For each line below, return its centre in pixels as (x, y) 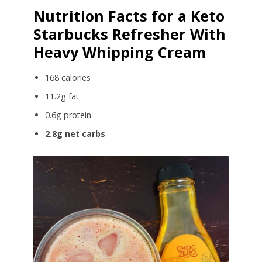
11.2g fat (62, 96)
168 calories (68, 77)
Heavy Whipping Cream (119, 52)
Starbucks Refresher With (129, 34)
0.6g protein (68, 115)
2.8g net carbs (75, 133)
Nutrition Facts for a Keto (129, 15)
